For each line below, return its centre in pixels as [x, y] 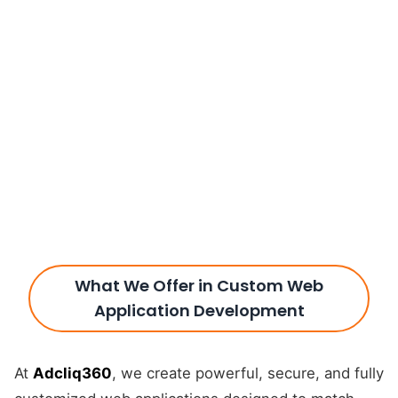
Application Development [199, 310]
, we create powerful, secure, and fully [248, 373]
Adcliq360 [72, 373]
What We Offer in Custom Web [199, 286]
